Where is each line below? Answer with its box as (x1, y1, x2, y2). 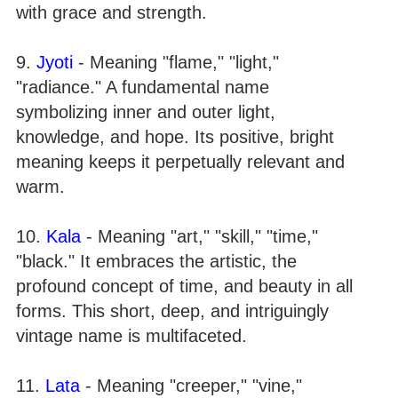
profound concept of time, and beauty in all (16, 276, 353, 296)
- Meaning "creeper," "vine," (80, 376, 302, 395)
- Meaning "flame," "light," (73, 52, 279, 72)
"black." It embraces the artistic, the (16, 251, 297, 271)
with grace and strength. (16, 3, 207, 22)
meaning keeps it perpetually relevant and (16, 152, 345, 171)
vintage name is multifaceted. (16, 326, 247, 346)
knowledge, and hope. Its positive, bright (16, 127, 334, 147)
